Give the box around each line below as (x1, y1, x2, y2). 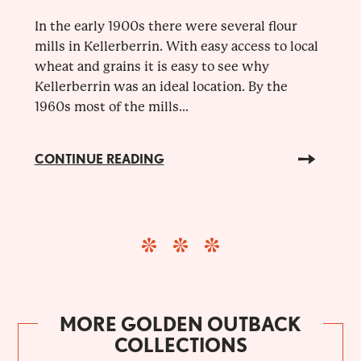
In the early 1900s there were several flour (34, 18, 297, 34)
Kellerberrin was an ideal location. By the (34, 78, 288, 94)
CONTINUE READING (34, 151, 164, 167)
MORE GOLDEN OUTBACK (60, 312, 301, 336)
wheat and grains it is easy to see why (34, 58, 269, 74)
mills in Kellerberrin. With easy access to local (34, 38, 318, 54)
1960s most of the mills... (34, 98, 189, 114)
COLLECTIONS (114, 333, 247, 357)
